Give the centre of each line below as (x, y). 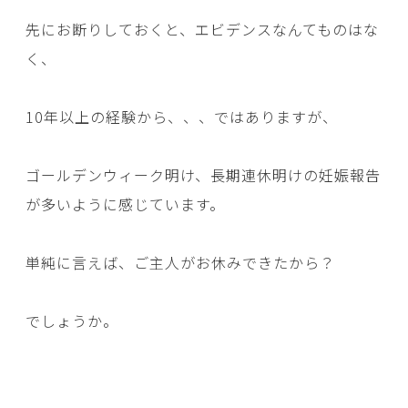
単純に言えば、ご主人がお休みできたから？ (180, 263)
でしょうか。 (72, 321)
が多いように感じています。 (125, 204)
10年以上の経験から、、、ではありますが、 (182, 117)
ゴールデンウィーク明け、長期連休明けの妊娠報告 (203, 175)
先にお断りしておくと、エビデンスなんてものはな (202, 30)
